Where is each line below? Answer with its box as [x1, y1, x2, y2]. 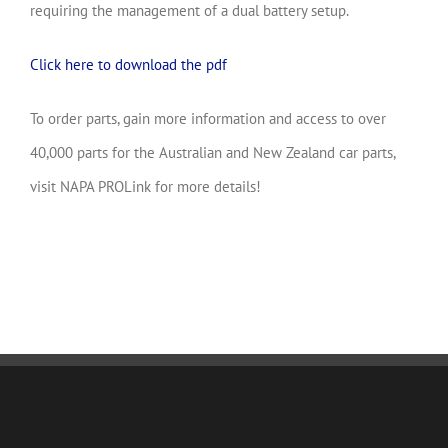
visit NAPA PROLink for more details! [30, 176, 261, 196]
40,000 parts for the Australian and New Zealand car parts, [30, 142, 395, 162]
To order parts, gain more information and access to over [30, 108, 386, 128]
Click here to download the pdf [30, 54, 227, 74]
